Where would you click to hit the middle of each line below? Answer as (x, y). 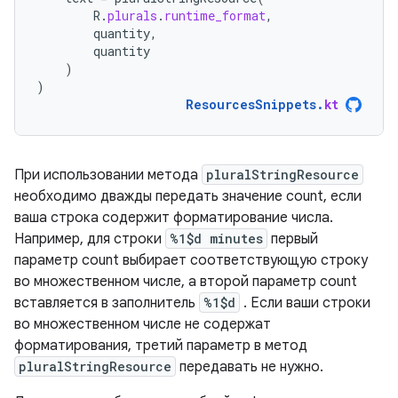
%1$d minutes (216, 239)
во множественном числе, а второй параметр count (186, 282)
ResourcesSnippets (251, 104)
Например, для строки (90, 239)
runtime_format (215, 16)
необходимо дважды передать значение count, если (188, 196)
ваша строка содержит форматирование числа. (174, 218)
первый (293, 239)
